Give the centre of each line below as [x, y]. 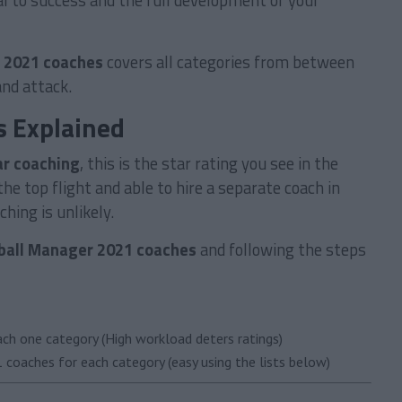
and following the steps [281, 249]
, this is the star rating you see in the [209, 163]
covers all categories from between [229, 62]
